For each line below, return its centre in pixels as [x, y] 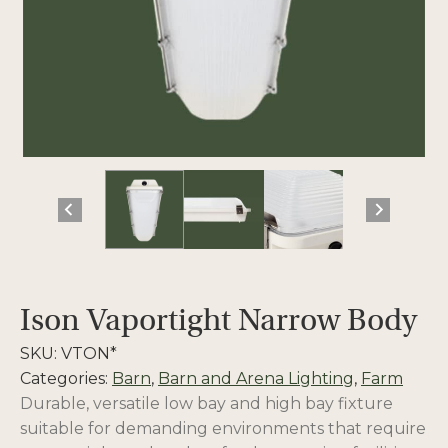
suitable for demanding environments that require [223, 429]
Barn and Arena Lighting [256, 379]
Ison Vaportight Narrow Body [218, 320]
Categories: [66, 379]
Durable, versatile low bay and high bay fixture [206, 404]
